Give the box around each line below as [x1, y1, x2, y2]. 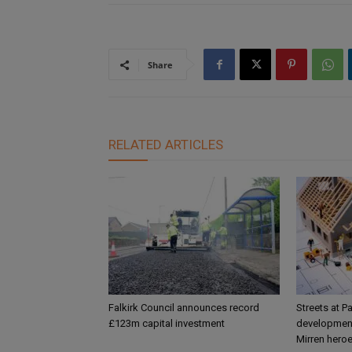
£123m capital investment [108, 317, 225, 330]
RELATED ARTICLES [108, 137, 223, 153]
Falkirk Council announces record [108, 302, 259, 314]
